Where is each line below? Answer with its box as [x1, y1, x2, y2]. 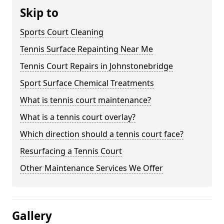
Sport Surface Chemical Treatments [20, 77, 154, 88]
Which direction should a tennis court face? [20, 128, 183, 139]
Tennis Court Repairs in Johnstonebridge [20, 60, 173, 71]
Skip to [20, 5, 58, 20]
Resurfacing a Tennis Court [20, 145, 122, 156]
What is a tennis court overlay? [20, 111, 135, 122]
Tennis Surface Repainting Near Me [20, 43, 153, 54]
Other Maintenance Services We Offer [20, 162, 163, 173]
